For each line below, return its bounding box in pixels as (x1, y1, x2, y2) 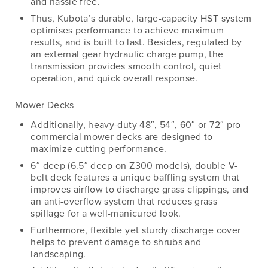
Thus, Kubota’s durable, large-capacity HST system (31, 12, 252, 25)
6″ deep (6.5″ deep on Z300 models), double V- (31, 160, 238, 172)
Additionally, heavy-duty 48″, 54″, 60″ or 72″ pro (31, 119, 241, 132)
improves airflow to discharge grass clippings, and (31, 184, 248, 196)
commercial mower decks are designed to (31, 131, 213, 144)
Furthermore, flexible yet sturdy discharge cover (31, 224, 241, 237)
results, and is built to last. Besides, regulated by (31, 36, 242, 48)
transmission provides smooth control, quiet (31, 60, 222, 72)
